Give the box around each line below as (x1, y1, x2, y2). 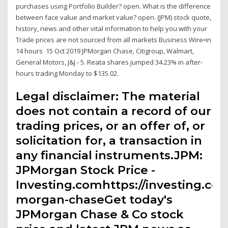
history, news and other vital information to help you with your (16, 23, 208, 33)
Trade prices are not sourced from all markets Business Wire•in (16, 35, 212, 44)
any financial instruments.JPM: (16, 148, 203, 163)
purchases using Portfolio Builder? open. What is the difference (16, 1, 211, 11)
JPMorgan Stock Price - (16, 163, 156, 178)
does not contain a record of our (16, 104, 212, 119)
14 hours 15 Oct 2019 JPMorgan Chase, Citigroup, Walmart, (16, 46, 194, 55)
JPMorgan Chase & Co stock (16, 207, 184, 222)
